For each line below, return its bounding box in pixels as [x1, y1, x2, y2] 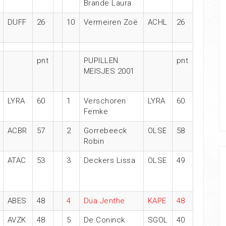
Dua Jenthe [83, 196, 125, 205]
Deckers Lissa [83, 156, 135, 165]
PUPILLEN [83, 56, 119, 65]
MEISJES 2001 [83, 67, 135, 76]
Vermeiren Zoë [83, 18, 138, 27]
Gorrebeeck [83, 126, 127, 135]
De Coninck [83, 215, 127, 224]
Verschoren [83, 96, 126, 105]
